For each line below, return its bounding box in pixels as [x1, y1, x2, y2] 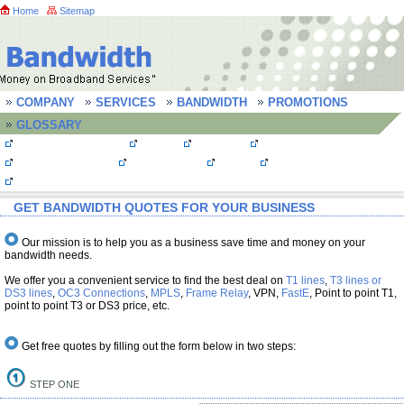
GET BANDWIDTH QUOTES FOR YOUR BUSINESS [14, 200, 315, 215]
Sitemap [57, 5, 95, 16]
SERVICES [92, 96, 156, 109]
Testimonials [14, 175, 83, 188]
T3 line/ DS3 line [259, 137, 349, 151]
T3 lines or [330, 274, 381, 287]
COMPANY [13, 96, 75, 109]
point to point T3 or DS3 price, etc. [5, 299, 170, 312]
